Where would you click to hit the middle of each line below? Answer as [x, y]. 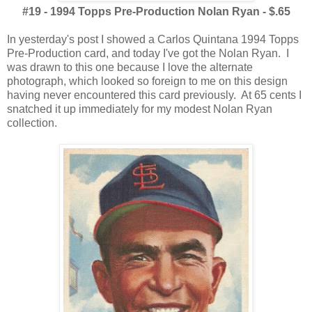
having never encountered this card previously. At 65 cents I [154, 95]
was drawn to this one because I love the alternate [130, 68]
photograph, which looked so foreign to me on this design [147, 81]
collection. [32, 123]
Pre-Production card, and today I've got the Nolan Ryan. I [148, 54]
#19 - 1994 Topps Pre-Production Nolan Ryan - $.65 [156, 12]
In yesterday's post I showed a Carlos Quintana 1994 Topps [153, 40]
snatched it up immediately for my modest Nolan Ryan [140, 109]
